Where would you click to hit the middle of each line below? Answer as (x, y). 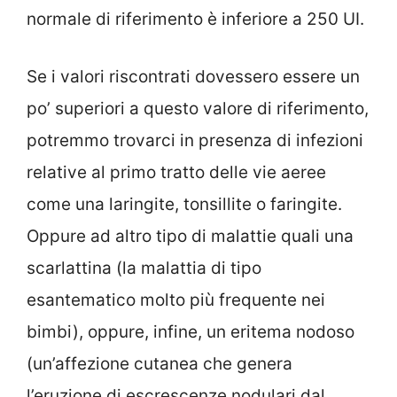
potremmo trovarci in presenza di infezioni (195, 140)
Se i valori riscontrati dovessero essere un (193, 76)
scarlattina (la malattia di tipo (144, 268)
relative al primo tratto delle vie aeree (176, 172)
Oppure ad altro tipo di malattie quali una (190, 236)
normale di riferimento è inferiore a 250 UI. (195, 19)
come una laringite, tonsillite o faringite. (184, 204)
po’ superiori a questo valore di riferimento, (198, 108)
